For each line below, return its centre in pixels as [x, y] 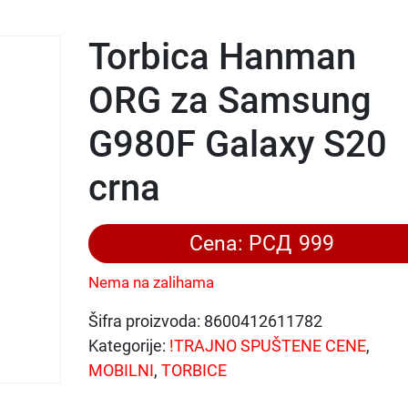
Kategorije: [128, 345]
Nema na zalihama [151, 282]
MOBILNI [121, 370]
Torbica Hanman [222, 56]
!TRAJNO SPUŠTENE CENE [267, 345]
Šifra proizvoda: [146, 321]
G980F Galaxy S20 [237, 144]
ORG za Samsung [229, 100]
